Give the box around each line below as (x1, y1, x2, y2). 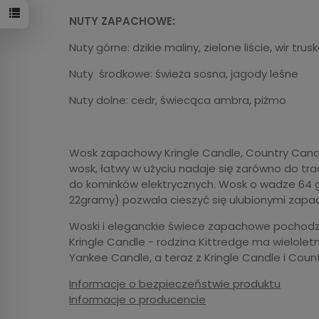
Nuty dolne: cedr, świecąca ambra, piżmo (69, 92, 286, 108)
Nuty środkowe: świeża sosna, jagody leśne (69, 66, 298, 81)
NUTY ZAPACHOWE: (69, 13, 178, 28)
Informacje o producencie (69, 291, 206, 307)
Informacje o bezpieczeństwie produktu (69, 276, 281, 291)
